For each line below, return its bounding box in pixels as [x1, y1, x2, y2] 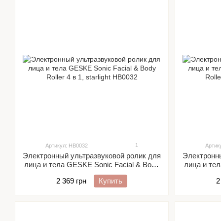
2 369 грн [56, 177, 86, 185]
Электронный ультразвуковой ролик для [23, 151, 161, 160]
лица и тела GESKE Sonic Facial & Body [24, 160, 159, 169]
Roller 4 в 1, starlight [59, 169, 125, 178]
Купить [99, 177, 122, 185]
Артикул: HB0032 [45, 143, 88, 148]
